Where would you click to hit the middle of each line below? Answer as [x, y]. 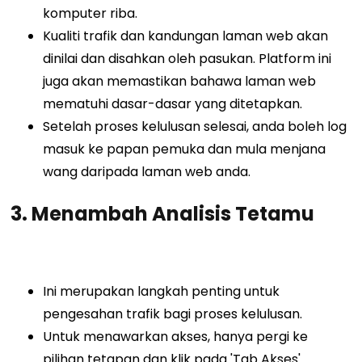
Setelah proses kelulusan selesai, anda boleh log [195, 127]
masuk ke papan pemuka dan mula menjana [185, 149]
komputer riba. [90, 14]
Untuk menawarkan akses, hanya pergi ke [176, 337]
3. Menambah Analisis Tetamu [163, 214]
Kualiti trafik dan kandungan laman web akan [186, 36]
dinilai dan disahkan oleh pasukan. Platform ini [187, 59]
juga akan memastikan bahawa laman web [180, 82]
